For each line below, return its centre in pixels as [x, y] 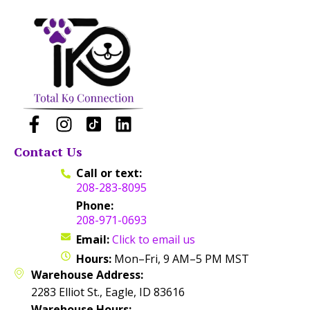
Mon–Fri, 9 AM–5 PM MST [181, 259]
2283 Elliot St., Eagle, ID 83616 [108, 292]
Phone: [95, 206]
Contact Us [48, 152]
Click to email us [154, 240]
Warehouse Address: [87, 275]
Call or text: [109, 173]
